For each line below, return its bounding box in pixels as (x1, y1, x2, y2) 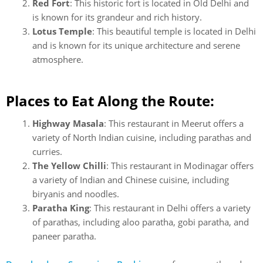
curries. (32, 146, 62, 157)
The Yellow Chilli (32, 160, 106, 171)
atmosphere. (32, 53, 83, 65)
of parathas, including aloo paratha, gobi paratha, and (32, 216, 249, 228)
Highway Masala (32, 117, 104, 129)
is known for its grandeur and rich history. (32, 11, 202, 23)
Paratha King (32, 202, 89, 214)
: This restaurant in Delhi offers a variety (89, 202, 251, 214)
